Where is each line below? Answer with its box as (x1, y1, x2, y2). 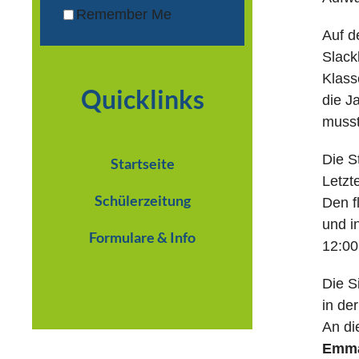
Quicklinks (80, 83, 204, 115)
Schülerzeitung (94, 191, 191, 209)
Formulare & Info (89, 228, 196, 246)
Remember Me (76, 6, 171, 22)
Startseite (110, 154, 175, 172)
